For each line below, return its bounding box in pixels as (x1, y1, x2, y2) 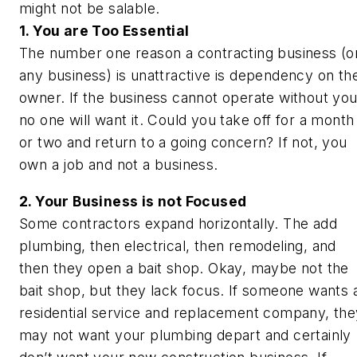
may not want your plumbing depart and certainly (19, 326, 351, 343)
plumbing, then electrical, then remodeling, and (19, 237, 336, 254)
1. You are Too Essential (19, 22, 190, 40)
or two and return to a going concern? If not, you (19, 134, 347, 151)
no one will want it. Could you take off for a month (19, 112, 355, 129)
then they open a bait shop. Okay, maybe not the (19, 259, 349, 277)
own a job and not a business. (19, 156, 218, 174)
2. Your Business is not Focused (19, 192, 247, 210)
